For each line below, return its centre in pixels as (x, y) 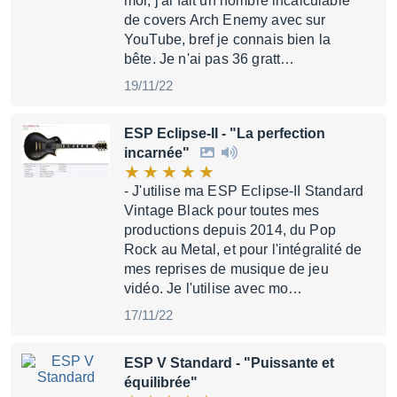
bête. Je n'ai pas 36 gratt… (210, 59)
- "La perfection (272, 133)
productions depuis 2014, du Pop (230, 230)
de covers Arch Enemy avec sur (225, 20)
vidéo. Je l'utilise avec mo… (214, 288)
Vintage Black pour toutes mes (222, 210)
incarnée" (159, 153)
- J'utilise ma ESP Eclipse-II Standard (244, 191)
